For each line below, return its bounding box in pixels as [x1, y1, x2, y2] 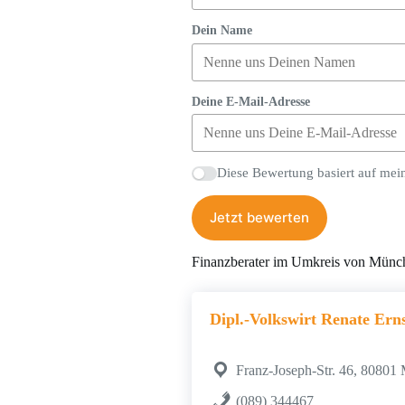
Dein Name [192, 24, 252, 38]
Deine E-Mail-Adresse [192, 94, 310, 108]
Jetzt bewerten [210, 209, 309, 227]
